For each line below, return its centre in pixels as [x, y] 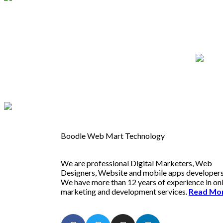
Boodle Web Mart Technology [113, 136]
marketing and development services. [125, 192]
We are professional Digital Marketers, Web [136, 163]
